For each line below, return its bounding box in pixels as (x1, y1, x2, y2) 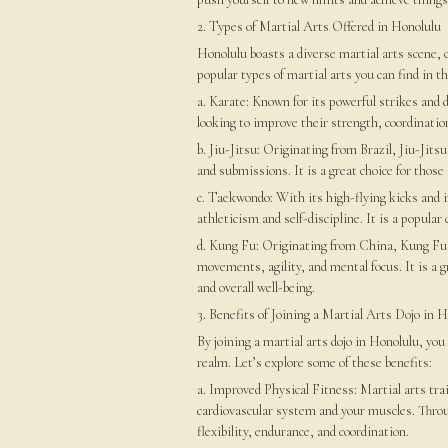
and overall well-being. (197, 279, 315, 296)
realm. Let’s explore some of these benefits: (197, 354, 432, 371)
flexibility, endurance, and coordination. (197, 423, 409, 440)
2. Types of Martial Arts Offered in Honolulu (197, 18, 441, 35)
